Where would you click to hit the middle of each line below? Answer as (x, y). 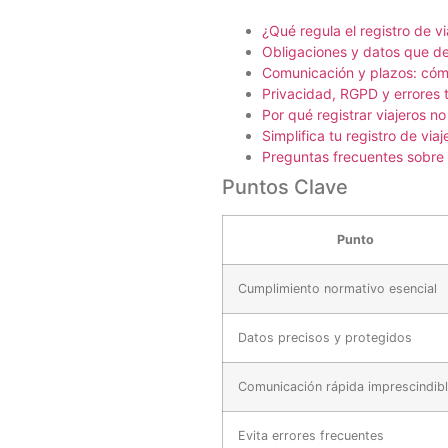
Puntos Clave (285, 187)
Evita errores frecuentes (311, 436)
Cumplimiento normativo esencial (337, 289)
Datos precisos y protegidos (325, 338)
